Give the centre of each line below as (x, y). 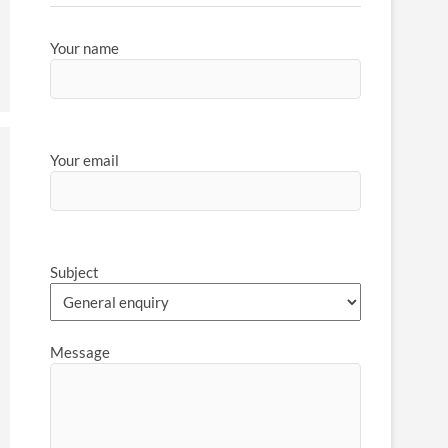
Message (80, 352)
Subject (74, 272)
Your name (84, 48)
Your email (84, 160)
